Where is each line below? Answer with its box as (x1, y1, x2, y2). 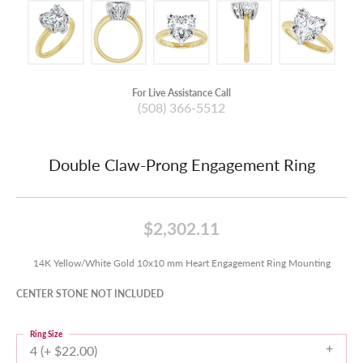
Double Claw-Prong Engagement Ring (48, 153, 315, 176)
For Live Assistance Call (132, 86, 231, 99)
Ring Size (30, 328, 62, 340)
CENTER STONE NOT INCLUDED (16, 287, 164, 300)
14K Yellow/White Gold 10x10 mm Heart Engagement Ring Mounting (32, 256, 331, 269)
